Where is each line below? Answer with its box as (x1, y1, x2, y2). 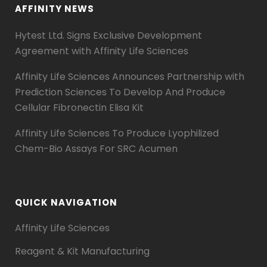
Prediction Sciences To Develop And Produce (15, 85, 225, 99)
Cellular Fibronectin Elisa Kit (15, 101, 144, 114)
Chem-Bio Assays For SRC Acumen (15, 142, 178, 156)
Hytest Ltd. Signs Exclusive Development (15, 29, 202, 42)
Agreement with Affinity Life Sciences (15, 44, 188, 58)
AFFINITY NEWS (15, 2, 94, 15)
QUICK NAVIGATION (15, 196, 117, 209)
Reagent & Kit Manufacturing (15, 244, 150, 258)
